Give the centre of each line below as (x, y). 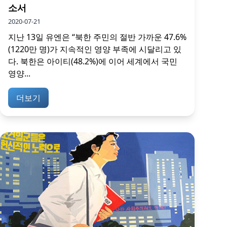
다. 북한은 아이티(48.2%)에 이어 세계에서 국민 (93, 62)
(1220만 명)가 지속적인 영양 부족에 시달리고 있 (95, 49)
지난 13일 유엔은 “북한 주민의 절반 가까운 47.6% (97, 37)
